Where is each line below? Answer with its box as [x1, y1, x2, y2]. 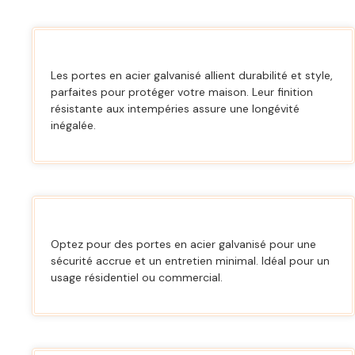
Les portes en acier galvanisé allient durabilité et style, [51, 67, 333, 82]
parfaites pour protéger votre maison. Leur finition [51, 84, 313, 99]
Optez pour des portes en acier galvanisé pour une [51, 236, 316, 251]
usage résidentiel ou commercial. [51, 269, 223, 284]
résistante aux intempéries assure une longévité [51, 101, 300, 116]
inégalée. [51, 117, 96, 132]
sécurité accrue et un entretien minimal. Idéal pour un [51, 253, 330, 268]
